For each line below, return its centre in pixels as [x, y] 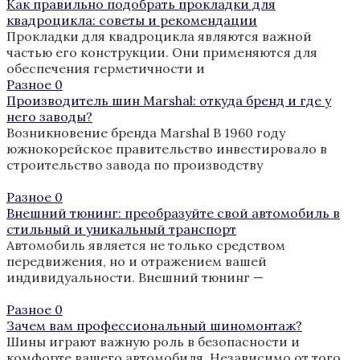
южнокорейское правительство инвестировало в [167, 148]
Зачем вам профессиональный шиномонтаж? [154, 325]
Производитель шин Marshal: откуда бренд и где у [169, 100]
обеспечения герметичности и [106, 68]
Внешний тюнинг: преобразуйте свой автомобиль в [173, 213]
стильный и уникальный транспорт [121, 229]
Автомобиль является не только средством [146, 245]
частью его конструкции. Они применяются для [162, 52]
